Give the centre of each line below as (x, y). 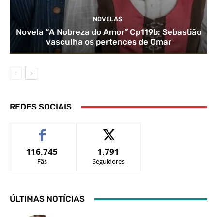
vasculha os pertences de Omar (108, 42)
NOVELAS (107, 19)
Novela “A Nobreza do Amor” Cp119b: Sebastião (108, 32)
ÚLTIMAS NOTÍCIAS (47, 199)
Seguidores (108, 162)
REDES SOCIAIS (41, 107)
